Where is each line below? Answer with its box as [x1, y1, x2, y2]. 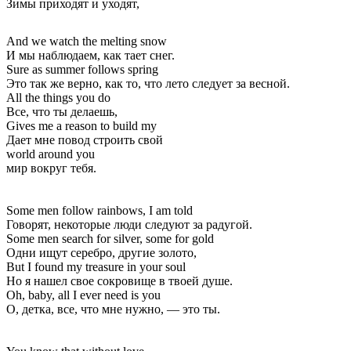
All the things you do [6, 90, 110, 104]
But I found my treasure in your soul [6, 259, 186, 273]
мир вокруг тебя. [6, 161, 96, 175]
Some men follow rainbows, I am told [6, 203, 193, 217]
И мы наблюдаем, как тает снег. [6, 48, 175, 62]
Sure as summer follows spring [6, 62, 158, 76]
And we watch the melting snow [6, 34, 167, 48]
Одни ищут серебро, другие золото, [6, 245, 197, 259]
